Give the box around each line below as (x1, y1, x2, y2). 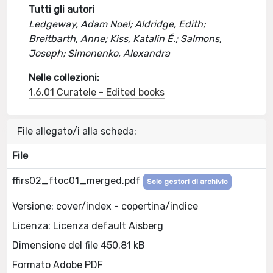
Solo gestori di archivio (147, 177, 228, 186)
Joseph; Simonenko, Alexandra (29, 48, 171, 59)
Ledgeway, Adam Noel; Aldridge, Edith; (29, 18, 206, 30)
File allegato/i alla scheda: (17, 126, 136, 137)
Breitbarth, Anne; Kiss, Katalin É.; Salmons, (29, 33, 222, 44)
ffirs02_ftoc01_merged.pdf (12, 175, 143, 186)
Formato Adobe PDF (12, 258, 103, 271)
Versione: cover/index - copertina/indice (12, 200, 198, 212)
